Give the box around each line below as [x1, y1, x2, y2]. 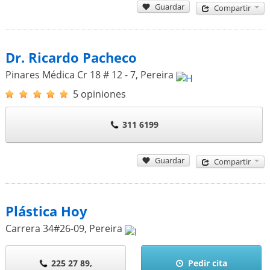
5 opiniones [72, 87, 126, 101]
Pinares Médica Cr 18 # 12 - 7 [5, 67, 136, 81]
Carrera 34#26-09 [5, 221, 84, 235]
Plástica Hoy [5, 201, 87, 221]
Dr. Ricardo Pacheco [5, 48, 137, 67]
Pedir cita [188, 257, 228, 269]
